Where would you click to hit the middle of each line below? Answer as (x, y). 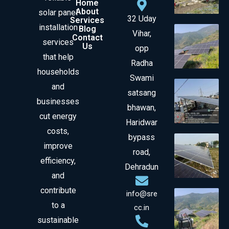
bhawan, (142, 107)
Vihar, (142, 33)
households (58, 72)
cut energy (58, 117)
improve (58, 146)
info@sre (142, 193)
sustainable (58, 220)
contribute (58, 191)
